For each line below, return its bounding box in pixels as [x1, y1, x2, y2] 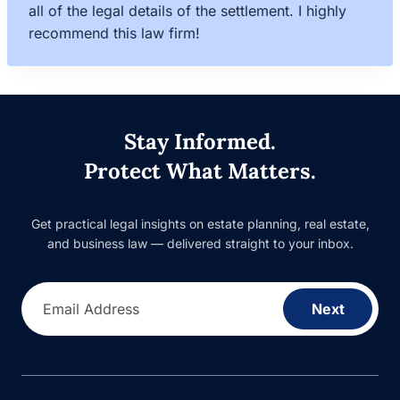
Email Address [43, 299, 139, 318]
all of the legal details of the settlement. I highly [29, 2, 346, 20]
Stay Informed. [124, 128, 276, 155]
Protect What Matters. [84, 157, 316, 185]
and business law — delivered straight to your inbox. [46, 236, 354, 251]
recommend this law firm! [29, 24, 200, 42]
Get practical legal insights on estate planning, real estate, [30, 216, 370, 231]
